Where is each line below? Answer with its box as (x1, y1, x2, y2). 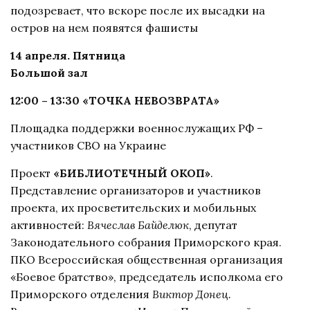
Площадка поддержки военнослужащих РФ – (10, 120, 263, 135)
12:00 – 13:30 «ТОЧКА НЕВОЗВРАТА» (10, 93, 219, 107)
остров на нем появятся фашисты (10, 20, 198, 35)
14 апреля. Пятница (10, 48, 125, 62)
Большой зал (10, 65, 88, 80)
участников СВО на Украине (10, 138, 166, 152)
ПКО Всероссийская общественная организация (10, 252, 283, 266)
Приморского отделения (10, 286, 152, 301)
